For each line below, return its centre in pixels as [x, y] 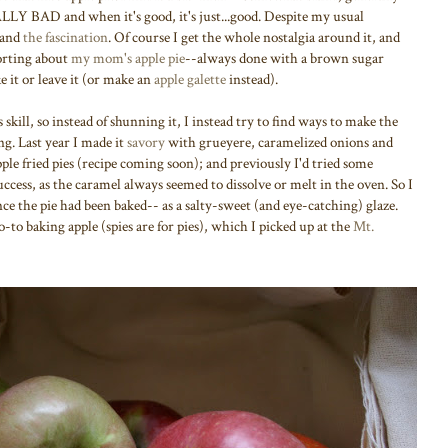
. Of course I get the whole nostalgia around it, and [254, 37]
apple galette [190, 79]
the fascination [65, 37]
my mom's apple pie [128, 58]
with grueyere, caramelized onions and [279, 142]
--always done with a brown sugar [284, 58]
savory [146, 142]
